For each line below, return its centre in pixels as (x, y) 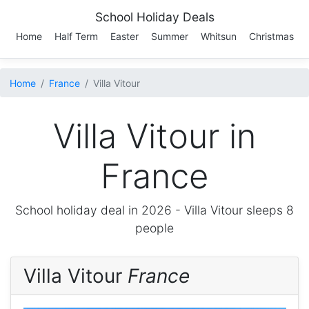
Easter (124, 36)
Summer (169, 36)
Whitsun (218, 36)
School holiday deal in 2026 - (100, 210)
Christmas (271, 36)
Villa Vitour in (154, 136)
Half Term (76, 36)
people (154, 228)
